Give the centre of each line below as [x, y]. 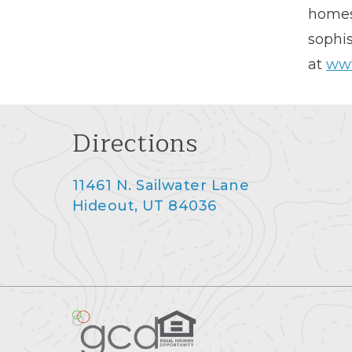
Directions [135, 143]
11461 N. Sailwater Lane [161, 185]
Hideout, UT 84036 [145, 205]
